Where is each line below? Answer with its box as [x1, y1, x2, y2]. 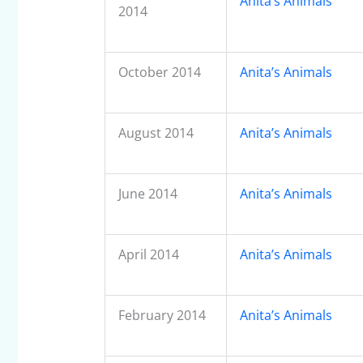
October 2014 [117, 63, 204, 82]
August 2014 [117, 124, 194, 143]
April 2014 [117, 246, 179, 264]
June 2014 [117, 185, 177, 203]
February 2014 [117, 306, 206, 325]
